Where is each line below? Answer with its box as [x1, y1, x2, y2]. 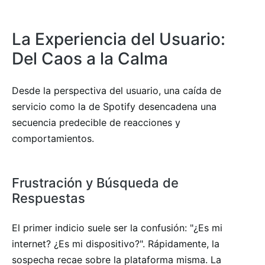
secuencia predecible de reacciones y [12, 116, 180, 128]
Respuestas [12, 190, 85, 206]
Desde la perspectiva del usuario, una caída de [12, 84, 221, 96]
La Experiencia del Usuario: [12, 28, 225, 49]
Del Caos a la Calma [12, 48, 168, 69]
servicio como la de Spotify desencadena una [12, 100, 216, 112]
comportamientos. [12, 132, 94, 144]
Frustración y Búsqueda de [12, 174, 179, 190]
